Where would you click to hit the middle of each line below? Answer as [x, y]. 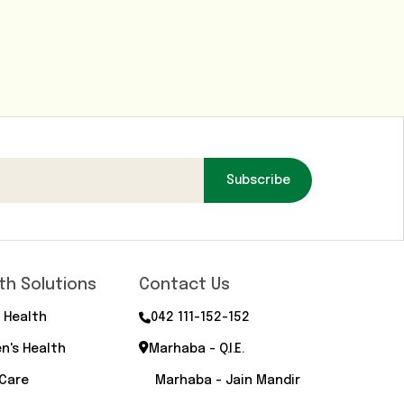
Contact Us [184, 285]
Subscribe [258, 181]
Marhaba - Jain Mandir [227, 381]
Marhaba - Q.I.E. [196, 349]
